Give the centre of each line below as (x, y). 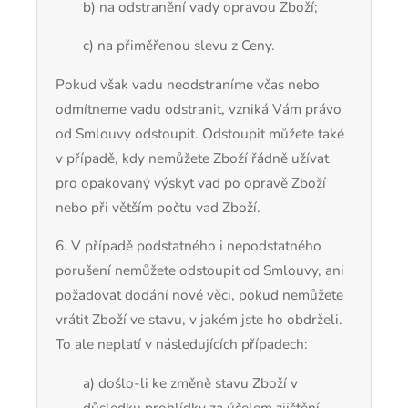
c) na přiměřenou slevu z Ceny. (179, 46)
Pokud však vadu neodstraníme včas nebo (188, 84)
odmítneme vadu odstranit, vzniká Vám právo (199, 108)
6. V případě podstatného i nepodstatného (189, 246)
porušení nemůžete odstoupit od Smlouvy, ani (200, 270)
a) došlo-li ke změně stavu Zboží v (190, 382)
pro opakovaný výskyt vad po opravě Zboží (191, 182)
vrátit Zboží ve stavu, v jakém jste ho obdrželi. (199, 320)
